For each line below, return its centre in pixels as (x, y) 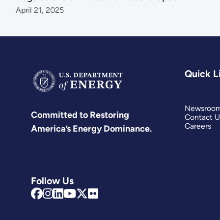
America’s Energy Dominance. (92, 129)
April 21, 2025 (40, 10)
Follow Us (53, 181)
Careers (198, 126)
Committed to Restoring (80, 115)
